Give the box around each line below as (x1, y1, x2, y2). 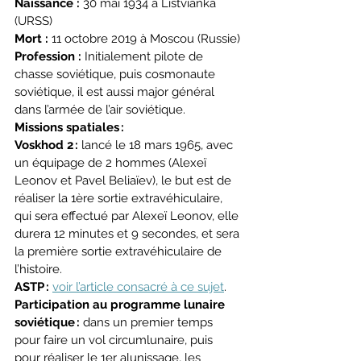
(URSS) (15, 13, 52, 28)
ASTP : (15, 279, 49, 294)
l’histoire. (15, 261, 62, 276)
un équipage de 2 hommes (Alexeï (15, 155, 210, 170)
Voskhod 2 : (15, 137, 78, 152)
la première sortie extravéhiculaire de (15, 243, 225, 259)
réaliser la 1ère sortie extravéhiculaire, (15, 190, 226, 205)
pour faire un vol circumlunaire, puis (15, 332, 216, 347)
